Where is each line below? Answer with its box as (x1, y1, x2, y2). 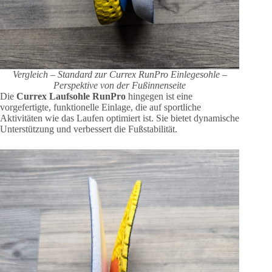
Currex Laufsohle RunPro (16, 91, 126, 101)
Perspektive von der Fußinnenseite (53, 80, 186, 90)
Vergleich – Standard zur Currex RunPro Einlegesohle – (12, 69, 227, 80)
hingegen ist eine (126, 91, 192, 101)
